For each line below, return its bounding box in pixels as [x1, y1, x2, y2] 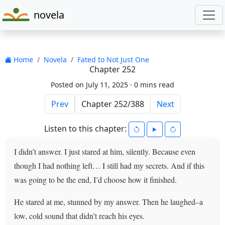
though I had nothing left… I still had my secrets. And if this [14, 160, 205, 171]
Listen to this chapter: [44, 123, 129, 134]
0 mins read [134, 79, 174, 89]
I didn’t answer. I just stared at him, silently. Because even [14, 146, 196, 157]
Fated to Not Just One [77, 54, 149, 64]
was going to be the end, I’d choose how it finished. [14, 174, 177, 185]
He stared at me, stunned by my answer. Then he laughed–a [14, 196, 203, 207]
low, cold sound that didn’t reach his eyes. [14, 210, 145, 221]
